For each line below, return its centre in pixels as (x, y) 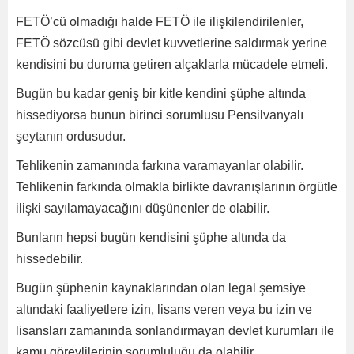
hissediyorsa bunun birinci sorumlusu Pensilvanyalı (160, 115)
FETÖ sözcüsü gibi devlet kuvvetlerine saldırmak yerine (171, 43)
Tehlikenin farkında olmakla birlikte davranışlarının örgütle (177, 187)
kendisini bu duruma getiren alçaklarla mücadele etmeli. (172, 64)
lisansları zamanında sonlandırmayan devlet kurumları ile (175, 331)
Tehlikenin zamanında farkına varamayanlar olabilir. (160, 166)
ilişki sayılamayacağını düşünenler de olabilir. (143, 208)
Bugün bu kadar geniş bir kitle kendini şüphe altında (161, 94)
